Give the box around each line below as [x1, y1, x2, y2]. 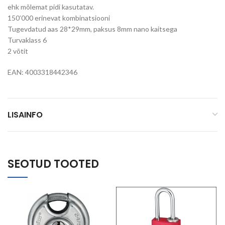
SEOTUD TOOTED [8, 156, 99, 172]
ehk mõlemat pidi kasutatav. [8, 2, 94, 11]
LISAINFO [8, 108, 43, 121]
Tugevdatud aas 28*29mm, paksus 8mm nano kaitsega [8, 24, 177, 33]
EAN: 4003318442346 [8, 67, 77, 76]
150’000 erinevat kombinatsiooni [8, 13, 110, 22]
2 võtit [8, 46, 28, 55]
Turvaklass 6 [8, 35, 47, 44]
